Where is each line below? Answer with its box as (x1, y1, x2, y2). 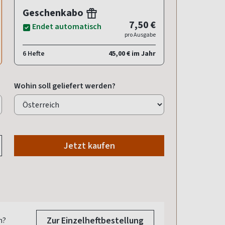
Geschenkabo (23, 6, 85, 20)
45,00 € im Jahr (108, 49, 156, 59)
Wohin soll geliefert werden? (14, 80, 116, 91)
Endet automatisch (32, 21, 101, 32)
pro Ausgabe (125, 31, 156, 39)
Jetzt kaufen (63, 140, 115, 152)
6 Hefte (23, 49, 45, 59)
